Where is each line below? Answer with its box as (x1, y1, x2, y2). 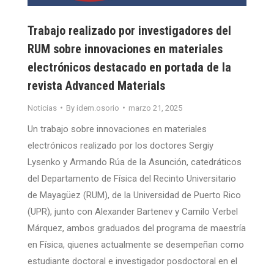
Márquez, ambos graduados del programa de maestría (28, 222, 246, 234)
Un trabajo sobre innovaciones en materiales (28, 123, 207, 135)
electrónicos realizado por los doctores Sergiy (28, 139, 213, 151)
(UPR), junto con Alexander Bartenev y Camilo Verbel (28, 206, 238, 217)
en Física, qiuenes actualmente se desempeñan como (28, 239, 244, 250)
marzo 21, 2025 (128, 103, 182, 113)
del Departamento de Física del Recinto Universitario (28, 172, 236, 184)
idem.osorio (76, 103, 119, 113)
